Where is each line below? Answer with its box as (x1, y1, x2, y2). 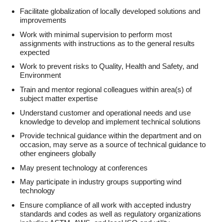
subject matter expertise (20, 94, 98, 103)
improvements (20, 16, 66, 24)
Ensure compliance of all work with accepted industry (20, 201, 191, 210)
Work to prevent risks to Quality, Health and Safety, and (20, 62, 198, 71)
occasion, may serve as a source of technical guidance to (20, 141, 206, 149)
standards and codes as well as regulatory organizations (20, 210, 201, 219)
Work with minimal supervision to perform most (20, 30, 172, 39)
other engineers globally (20, 150, 96, 158)
